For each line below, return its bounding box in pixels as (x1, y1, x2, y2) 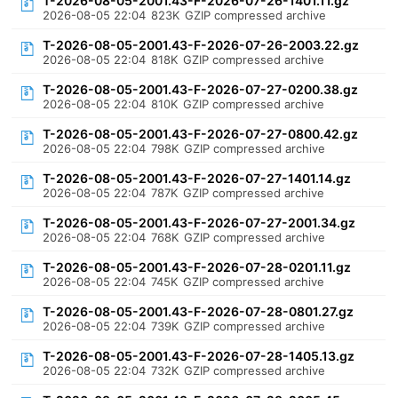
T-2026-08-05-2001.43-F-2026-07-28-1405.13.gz (43, 348, 355, 363)
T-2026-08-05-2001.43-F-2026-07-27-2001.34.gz (43, 215, 356, 230)
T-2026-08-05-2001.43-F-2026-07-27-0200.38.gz (43, 82, 359, 97)
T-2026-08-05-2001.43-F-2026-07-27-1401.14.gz (43, 171, 352, 186)
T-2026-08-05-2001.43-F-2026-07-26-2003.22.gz (43, 37, 360, 52)
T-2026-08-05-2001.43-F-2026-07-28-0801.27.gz (43, 304, 354, 319)
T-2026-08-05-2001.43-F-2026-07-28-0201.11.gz (43, 259, 352, 275)
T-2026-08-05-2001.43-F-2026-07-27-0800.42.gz (43, 126, 359, 141)
